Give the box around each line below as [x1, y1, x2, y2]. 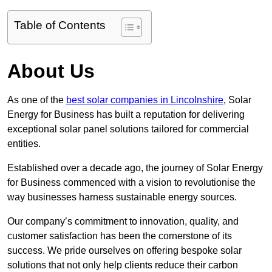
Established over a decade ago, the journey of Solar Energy [7, 163, 263, 174]
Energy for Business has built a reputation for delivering [7, 109, 245, 120]
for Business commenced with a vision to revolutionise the [7, 177, 256, 188]
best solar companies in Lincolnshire [66, 95, 223, 106]
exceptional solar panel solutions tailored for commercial [7, 124, 249, 135]
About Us [7, 60, 95, 83]
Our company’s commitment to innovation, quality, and [7, 216, 239, 227]
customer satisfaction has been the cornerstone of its [7, 231, 232, 242]
